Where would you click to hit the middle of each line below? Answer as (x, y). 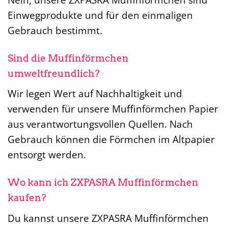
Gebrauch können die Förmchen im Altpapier (111, 139)
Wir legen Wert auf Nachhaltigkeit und (95, 94)
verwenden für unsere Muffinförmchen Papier (113, 109)
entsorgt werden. (47, 155)
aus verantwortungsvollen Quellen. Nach (100, 124)
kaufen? (27, 198)
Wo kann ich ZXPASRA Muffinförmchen (103, 183)
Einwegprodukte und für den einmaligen (100, 15)
